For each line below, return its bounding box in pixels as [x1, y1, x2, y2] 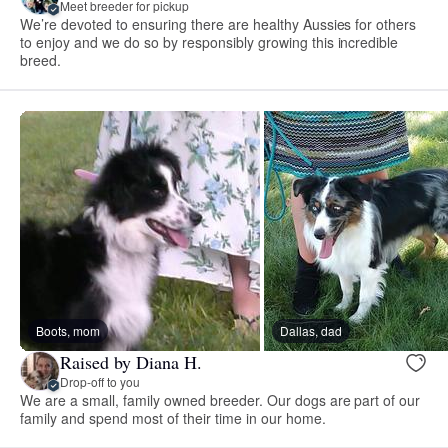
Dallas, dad [280, 321, 342, 339]
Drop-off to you [60, 373, 140, 391]
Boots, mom [36, 321, 100, 339]
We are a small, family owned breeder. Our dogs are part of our [20, 389, 421, 410]
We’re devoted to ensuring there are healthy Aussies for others [20, 13, 417, 34]
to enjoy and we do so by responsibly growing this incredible [20, 31, 399, 52]
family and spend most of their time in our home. [20, 407, 326, 428]
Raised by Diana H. [60, 350, 202, 375]
